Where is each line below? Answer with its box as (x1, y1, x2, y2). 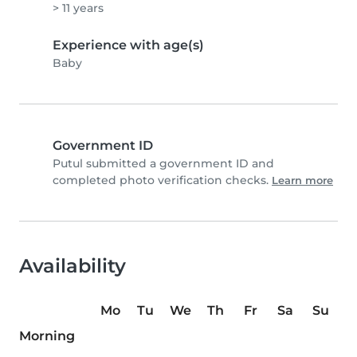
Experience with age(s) (53, 37, 204, 53)
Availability (19, 254, 126, 277)
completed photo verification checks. (53, 173, 272, 187)
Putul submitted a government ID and (53, 156, 274, 171)
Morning (19, 328, 75, 343)
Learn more (272, 175, 333, 186)
